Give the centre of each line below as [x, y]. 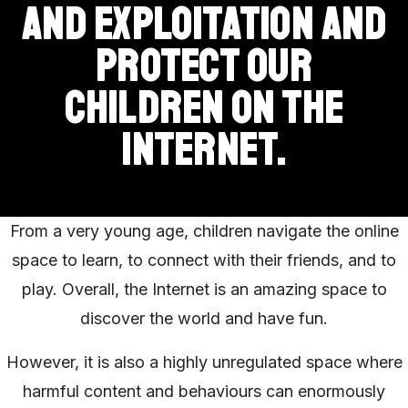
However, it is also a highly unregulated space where [204, 362]
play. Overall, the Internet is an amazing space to [204, 289]
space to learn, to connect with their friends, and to [204, 260]
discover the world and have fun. [204, 318]
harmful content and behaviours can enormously [204, 391]
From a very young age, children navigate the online [204, 230]
